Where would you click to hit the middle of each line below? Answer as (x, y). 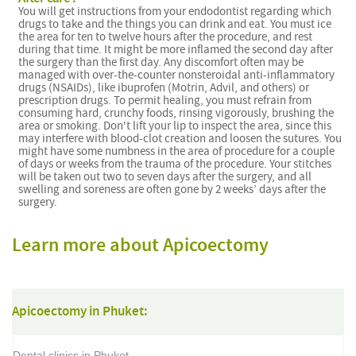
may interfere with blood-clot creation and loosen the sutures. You (180, 138)
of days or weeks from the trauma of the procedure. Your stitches (175, 164)
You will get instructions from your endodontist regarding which (175, 11)
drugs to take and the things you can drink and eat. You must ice (175, 24)
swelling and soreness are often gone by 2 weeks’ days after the (172, 189)
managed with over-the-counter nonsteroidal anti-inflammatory (177, 75)
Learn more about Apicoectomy (140, 246)
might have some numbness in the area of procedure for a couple (177, 151)
